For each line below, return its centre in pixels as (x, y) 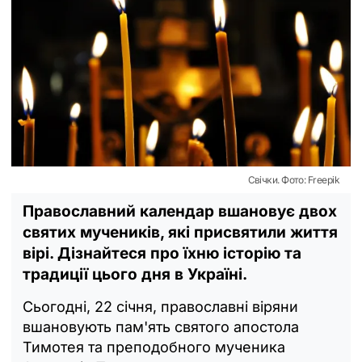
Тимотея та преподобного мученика (154, 347)
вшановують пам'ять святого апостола (161, 326)
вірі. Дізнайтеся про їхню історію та (162, 253)
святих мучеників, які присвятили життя (180, 232)
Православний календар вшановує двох (180, 211)
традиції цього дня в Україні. (135, 274)
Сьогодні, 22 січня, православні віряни (160, 306)
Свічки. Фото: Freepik (293, 179)
